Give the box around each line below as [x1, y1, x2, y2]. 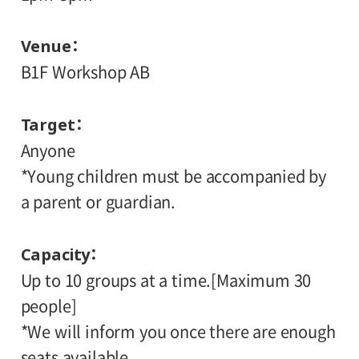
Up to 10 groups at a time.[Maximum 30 [20, 272, 312, 288]
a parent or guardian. [20, 193, 176, 210]
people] [20, 297, 77, 314]
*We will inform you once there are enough [20, 323, 336, 340]
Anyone [20, 142, 75, 159]
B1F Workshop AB [20, 64, 151, 81]
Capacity [20, 243, 91, 265]
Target [20, 113, 75, 135]
